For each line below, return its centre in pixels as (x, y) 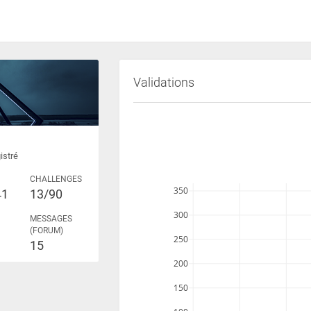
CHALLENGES (56, 179)
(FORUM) (47, 231)
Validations (163, 82)
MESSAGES (51, 219)
